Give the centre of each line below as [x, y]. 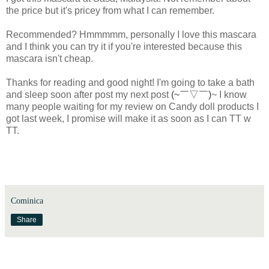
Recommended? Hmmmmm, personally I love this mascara [131, 35]
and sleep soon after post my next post [89, 95]
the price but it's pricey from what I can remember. [110, 11]
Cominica [27, 201]
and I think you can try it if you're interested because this [124, 47]
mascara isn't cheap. [50, 59]
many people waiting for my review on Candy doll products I [132, 107]
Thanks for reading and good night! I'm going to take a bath [130, 83]
